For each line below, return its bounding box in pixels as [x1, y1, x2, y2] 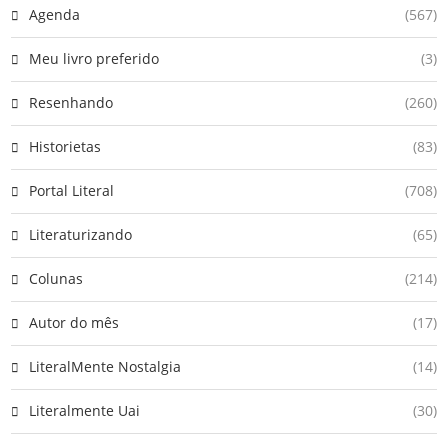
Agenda [29, 4, 80, 24]
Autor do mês [29, 312, 119, 332]
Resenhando [29, 92, 113, 112]
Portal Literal [29, 180, 114, 200]
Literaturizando [29, 224, 132, 244]
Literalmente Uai [29, 400, 140, 420]
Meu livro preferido [29, 48, 159, 68]
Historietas [29, 136, 101, 156]
